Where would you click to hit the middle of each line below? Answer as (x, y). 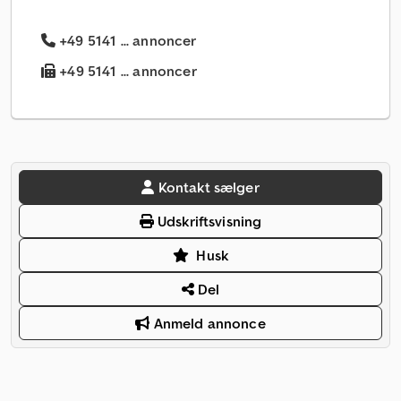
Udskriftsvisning (208, 222)
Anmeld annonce (208, 324)
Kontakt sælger (209, 188)
